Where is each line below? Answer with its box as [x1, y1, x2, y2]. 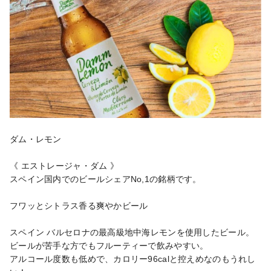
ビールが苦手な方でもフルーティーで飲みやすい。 [10, 240, 209, 250]
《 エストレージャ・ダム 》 [10, 160, 119, 171]
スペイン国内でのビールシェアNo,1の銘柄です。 [10, 174, 201, 184]
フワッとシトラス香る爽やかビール [10, 200, 148, 211]
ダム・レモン [10, 134, 62, 144]
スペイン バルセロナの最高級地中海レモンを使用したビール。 [10, 227, 255, 237]
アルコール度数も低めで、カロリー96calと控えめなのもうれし [10, 253, 256, 264]
